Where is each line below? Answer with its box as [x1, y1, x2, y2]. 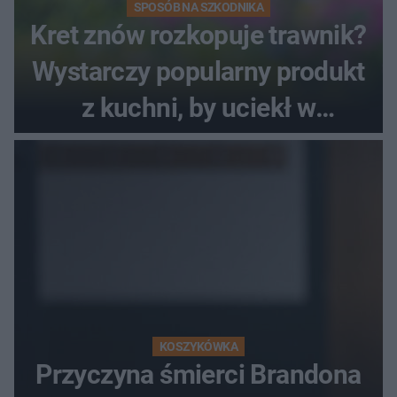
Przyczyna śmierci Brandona [35, 359, 362, 391]
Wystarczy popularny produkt [32, 56, 365, 88]
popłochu [144, 128, 253, 160]
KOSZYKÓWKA [160, 339, 237, 354]
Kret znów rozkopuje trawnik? [30, 19, 367, 51]
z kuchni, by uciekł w [81, 92, 316, 124]
